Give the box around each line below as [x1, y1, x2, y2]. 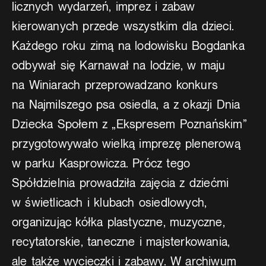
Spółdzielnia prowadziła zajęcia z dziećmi [12, 175, 229, 191]
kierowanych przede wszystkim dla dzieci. [12, 18, 235, 34]
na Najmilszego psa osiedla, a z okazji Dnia [12, 97, 240, 112]
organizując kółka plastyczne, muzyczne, [12, 214, 225, 230]
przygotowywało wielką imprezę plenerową [12, 136, 240, 151]
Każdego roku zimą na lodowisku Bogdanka [12, 38, 245, 53]
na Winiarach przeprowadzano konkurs [12, 77, 218, 93]
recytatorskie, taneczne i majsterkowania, [12, 234, 230, 249]
